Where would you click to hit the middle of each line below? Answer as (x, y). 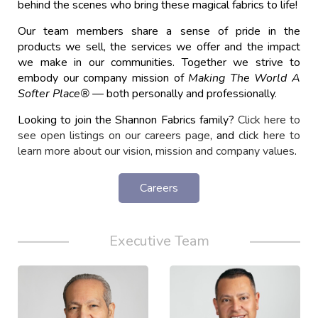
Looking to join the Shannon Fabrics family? (128, 120)
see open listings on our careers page (114, 136)
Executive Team (159, 241)
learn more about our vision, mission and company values (156, 151)
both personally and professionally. (192, 94)
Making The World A (244, 78)
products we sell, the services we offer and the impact (159, 47)
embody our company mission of (103, 78)
